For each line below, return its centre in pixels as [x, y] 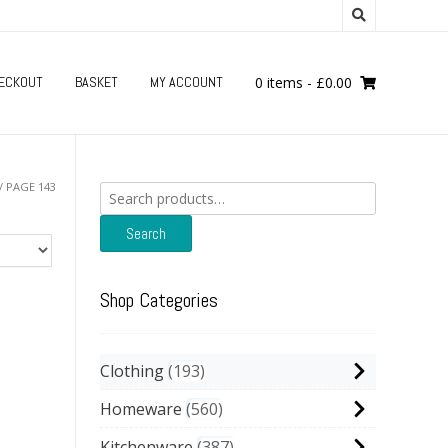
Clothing [132, 371]
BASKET [96, 82]
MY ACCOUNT [186, 82]
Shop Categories [159, 300]
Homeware [141, 409]
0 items [279, 82]
